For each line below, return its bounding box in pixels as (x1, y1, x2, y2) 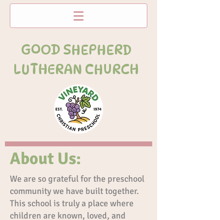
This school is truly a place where (10, 198, 134, 209)
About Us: (10, 148, 81, 169)
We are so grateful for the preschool (10, 173, 144, 184)
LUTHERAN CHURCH (13, 61, 139, 78)
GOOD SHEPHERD (21, 41, 132, 58)
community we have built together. (10, 186, 139, 196)
